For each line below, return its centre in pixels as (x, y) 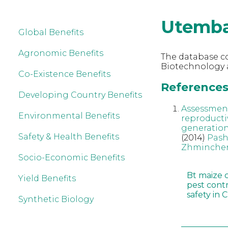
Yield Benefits (47, 178)
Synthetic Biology (56, 199)
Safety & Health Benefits (69, 137)
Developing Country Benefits (80, 95)
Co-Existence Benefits (64, 74)
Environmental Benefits (69, 116)
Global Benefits (51, 32)
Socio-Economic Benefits (72, 158)
